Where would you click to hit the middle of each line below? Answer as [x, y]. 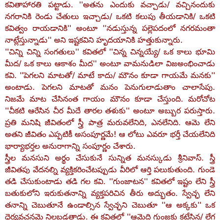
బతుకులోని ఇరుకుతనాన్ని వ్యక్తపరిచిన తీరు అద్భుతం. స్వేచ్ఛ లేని [110, 193]
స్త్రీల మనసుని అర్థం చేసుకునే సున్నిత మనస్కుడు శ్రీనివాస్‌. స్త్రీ [110, 158]
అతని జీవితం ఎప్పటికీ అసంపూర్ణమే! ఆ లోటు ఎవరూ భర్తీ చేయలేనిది [110, 134]
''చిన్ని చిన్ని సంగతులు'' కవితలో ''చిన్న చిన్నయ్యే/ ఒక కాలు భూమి [110, 52]
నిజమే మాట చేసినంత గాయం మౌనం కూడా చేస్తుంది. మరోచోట [110, 99]
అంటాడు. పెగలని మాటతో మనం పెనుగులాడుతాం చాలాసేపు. [110, 87]
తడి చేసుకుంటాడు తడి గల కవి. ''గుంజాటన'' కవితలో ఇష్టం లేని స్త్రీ [110, 181]
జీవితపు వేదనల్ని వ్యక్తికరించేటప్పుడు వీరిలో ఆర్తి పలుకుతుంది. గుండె [110, 170]
